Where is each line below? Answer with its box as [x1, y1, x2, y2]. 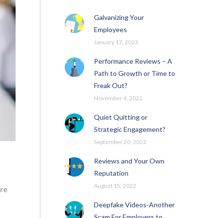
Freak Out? [93, 81, 127, 90]
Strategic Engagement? [93, 125, 165, 133]
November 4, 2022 [93, 94, 143, 102]
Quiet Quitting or [93, 113, 147, 121]
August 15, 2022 [93, 182, 136, 189]
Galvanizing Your [93, 13, 144, 21]
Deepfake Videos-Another [93, 200, 175, 209]
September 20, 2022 [93, 138, 146, 145]
